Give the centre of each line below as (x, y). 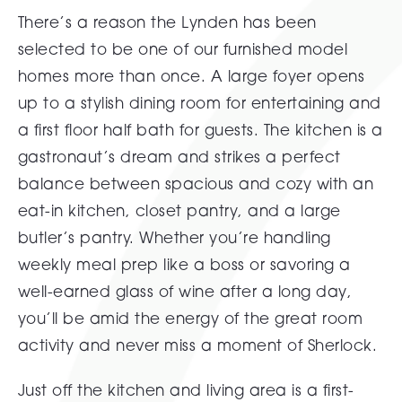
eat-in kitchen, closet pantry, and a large (179, 210)
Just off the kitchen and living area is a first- (186, 390)
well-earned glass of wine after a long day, (185, 291)
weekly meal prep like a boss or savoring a (184, 264)
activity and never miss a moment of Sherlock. (197, 345)
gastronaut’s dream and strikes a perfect (179, 157)
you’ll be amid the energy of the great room (190, 318)
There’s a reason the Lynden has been (167, 22)
